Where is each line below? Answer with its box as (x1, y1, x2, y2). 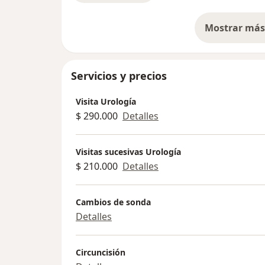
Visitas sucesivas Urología (76, 146, 181, 157)
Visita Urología (76, 95, 136, 107)
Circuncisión (76, 246, 125, 258)
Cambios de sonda (76, 196, 151, 208)
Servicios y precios (71, 69, 167, 83)
